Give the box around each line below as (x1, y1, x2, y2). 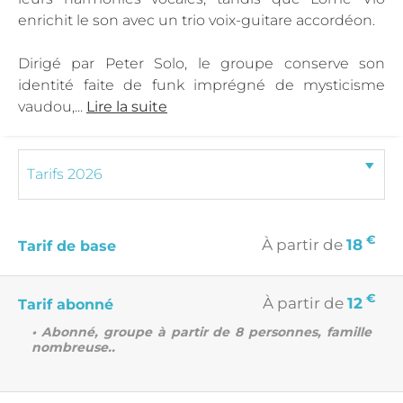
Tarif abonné (18, 295, 113, 313)
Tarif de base (18, 237, 116, 255)
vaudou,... (18, 97, 86, 115)
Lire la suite (86, 97, 167, 115)
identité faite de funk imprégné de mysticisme (18, 76, 385, 94)
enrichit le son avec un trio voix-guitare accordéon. (18, 11, 375, 29)
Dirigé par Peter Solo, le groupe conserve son (18, 54, 385, 72)
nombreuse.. (31, 338, 115, 355)
